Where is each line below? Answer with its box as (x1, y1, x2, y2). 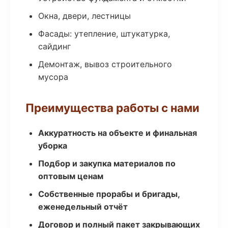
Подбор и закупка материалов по (38, 158, 176, 168)
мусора (38, 72, 68, 82)
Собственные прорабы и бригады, (38, 189, 180, 199)
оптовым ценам (38, 171, 103, 181)
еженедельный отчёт (38, 202, 128, 212)
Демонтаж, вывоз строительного (38, 59, 172, 69)
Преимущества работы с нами (25, 101, 199, 115)
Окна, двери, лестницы (38, 11, 131, 21)
